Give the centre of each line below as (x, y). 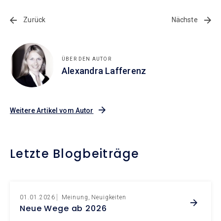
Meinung (75, 197)
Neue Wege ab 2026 (63, 208)
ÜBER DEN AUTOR (87, 59)
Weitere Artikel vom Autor (52, 110)
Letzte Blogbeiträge (75, 153)
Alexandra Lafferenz (104, 71)
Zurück (34, 19)
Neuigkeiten (109, 197)
